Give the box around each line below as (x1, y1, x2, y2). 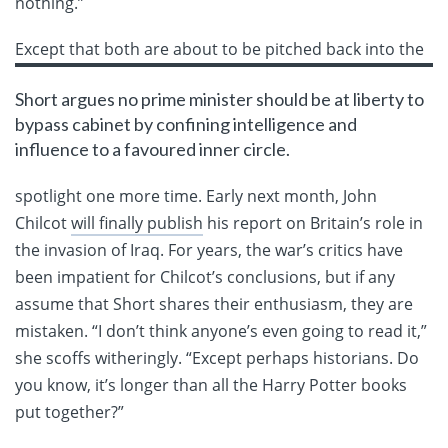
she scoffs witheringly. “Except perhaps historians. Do (15, 346, 419, 369)
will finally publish (71, 211, 203, 234)
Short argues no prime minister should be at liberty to (15, 87, 424, 110)
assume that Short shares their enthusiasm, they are (15, 292, 413, 315)
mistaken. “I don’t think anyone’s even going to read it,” (15, 319, 427, 342)
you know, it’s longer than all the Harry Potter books (15, 373, 407, 396)
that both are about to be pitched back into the (69, 37, 424, 60)
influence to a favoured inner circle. (15, 137, 290, 160)
